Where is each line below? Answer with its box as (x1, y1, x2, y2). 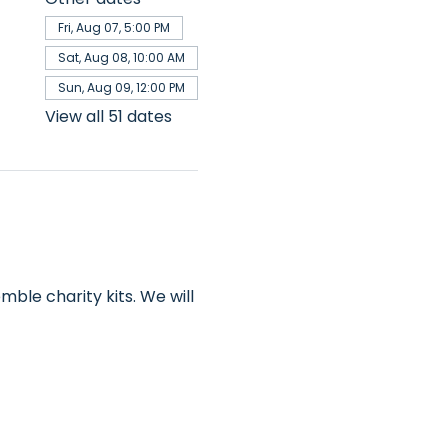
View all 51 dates (44, 105, 172, 128)
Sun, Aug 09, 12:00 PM (57, 79, 185, 96)
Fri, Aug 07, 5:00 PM (57, 19, 170, 36)
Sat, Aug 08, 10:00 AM (57, 49, 185, 66)
